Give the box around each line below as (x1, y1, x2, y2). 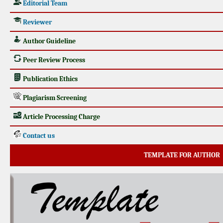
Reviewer (23, 17, 52, 26)
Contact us (23, 131, 55, 140)
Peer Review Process (21, 55, 86, 64)
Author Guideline (21, 36, 76, 45)
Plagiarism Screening (21, 93, 87, 102)
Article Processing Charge (21, 112, 101, 121)
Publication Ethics (21, 74, 78, 83)
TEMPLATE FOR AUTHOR (143, 150, 220, 159)
